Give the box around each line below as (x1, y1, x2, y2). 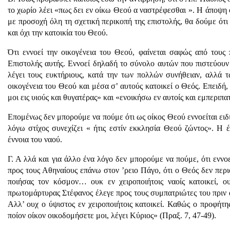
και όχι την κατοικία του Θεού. (7, 28, 108, 37)
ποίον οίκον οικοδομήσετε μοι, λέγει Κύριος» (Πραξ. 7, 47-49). (7, 211, 216, 220)
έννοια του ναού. (7, 135, 62, 144)
